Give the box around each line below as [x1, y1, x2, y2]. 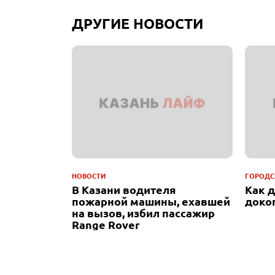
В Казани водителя [72, 182, 176, 196]
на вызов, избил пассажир [72, 205, 215, 220]
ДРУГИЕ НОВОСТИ [72, 15, 203, 33]
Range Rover [72, 217, 140, 231]
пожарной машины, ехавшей [72, 193, 230, 208]
